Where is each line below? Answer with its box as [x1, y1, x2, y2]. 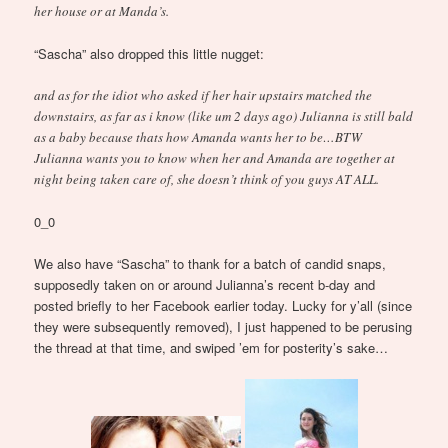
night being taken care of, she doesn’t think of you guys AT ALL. [34, 169, 380, 188]
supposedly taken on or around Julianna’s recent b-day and [34, 275, 376, 295]
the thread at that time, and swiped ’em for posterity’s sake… [34, 338, 389, 358]
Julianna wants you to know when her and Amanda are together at [34, 148, 396, 167]
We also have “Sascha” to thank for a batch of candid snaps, [34, 254, 387, 274]
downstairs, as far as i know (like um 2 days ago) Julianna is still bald [34, 106, 414, 125]
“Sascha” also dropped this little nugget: [34, 43, 265, 63]
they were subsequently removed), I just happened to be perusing [34, 317, 413, 337]
